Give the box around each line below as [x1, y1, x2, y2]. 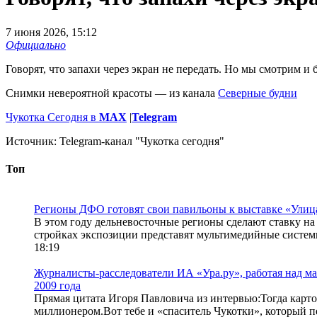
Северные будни [218, 86, 297, 99]
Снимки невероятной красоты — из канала [6, 86, 218, 99]
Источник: [6, 134, 59, 147]
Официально [6, 38, 66, 51]
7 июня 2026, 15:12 [6, 25, 97, 38]
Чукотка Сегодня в [6, 110, 99, 123]
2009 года [34, 279, 81, 292]
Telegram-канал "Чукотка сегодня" [59, 134, 224, 147]
